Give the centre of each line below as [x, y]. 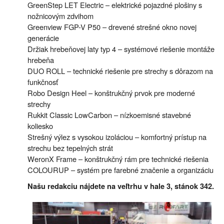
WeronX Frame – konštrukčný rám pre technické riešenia [118, 158]
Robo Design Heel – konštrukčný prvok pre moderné [111, 92]
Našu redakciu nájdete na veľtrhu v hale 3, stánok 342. [121, 186]
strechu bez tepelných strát [70, 147]
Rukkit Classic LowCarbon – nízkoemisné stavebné [109, 114]
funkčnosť [43, 81]
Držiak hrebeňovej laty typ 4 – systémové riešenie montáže [121, 48]
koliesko [40, 125]
